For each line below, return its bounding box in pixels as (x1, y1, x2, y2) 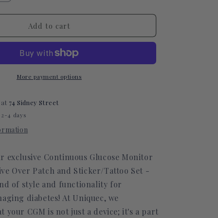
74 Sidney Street (9, 98, 59, 107)
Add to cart (28, 20, 71, 31)
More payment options (17, 73, 82, 80)
